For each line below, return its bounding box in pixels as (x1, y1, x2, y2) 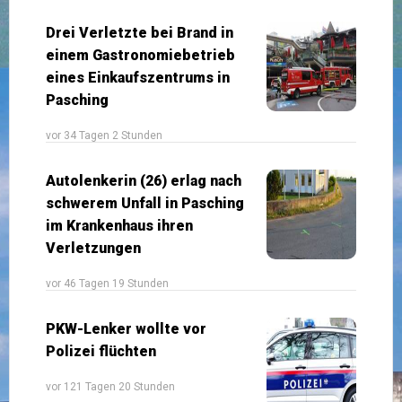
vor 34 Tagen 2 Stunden (46, 128, 162, 142)
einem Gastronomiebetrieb (46, 46, 235, 64)
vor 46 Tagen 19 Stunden (46, 276, 169, 290)
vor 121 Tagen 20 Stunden (46, 380, 175, 393)
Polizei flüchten (46, 342, 156, 360)
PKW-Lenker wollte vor (46, 319, 206, 337)
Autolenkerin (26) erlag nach (46, 171, 241, 189)
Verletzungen (46, 239, 141, 257)
